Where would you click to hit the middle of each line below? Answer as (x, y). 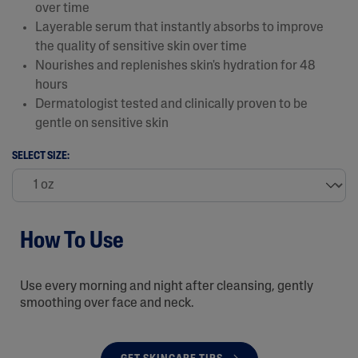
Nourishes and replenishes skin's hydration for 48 (175, 66)
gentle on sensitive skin (102, 123)
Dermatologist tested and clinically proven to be (171, 104)
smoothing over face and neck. (107, 303)
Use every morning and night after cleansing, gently (167, 286)
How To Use (72, 241)
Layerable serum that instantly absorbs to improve (179, 28)
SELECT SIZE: (41, 156)
